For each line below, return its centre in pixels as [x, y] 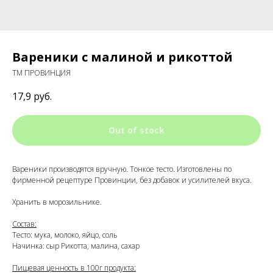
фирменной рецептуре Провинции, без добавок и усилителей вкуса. [132, 180]
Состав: [24, 224]
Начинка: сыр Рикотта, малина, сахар [76, 246]
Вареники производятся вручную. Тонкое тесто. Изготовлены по [122, 169]
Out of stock [136, 130]
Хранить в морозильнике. [57, 202]
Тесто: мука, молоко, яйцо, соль [65, 235]
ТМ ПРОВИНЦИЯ [41, 73]
